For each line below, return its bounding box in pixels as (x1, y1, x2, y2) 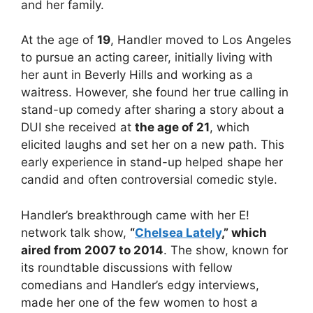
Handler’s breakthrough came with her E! (21, 208, 249, 222)
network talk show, (21, 225, 130, 240)
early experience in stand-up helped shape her (21, 155, 283, 170)
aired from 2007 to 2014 (21, 242, 163, 257)
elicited (21, 138, 61, 152)
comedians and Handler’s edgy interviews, (21, 277, 259, 292)
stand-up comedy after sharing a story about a (21, 103, 284, 117)
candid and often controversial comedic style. (21, 173, 277, 187)
